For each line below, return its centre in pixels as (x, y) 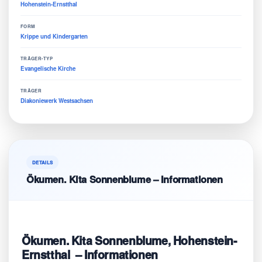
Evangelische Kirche (48, 69)
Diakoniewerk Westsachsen (57, 101)
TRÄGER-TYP (37, 58)
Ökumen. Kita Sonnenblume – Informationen (125, 179)
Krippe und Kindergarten (54, 37)
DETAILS (43, 163)
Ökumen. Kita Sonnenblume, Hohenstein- (130, 241)
